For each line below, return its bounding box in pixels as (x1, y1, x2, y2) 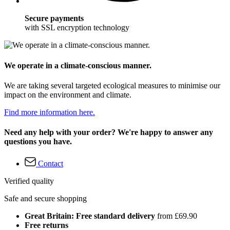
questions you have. (4, 137, 72, 146)
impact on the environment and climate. (4, 90, 131, 99)
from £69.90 (155, 212, 197, 221)
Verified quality (4, 177, 54, 186)
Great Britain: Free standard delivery (25, 212, 155, 221)
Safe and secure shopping (4, 194, 87, 203)
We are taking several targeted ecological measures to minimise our (4, 81, 220, 90)
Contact (38, 159, 63, 168)
